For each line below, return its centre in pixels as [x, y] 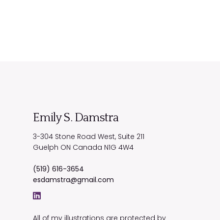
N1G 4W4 [119, 147]
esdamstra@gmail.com [74, 180]
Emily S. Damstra [76, 118]
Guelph [46, 147]
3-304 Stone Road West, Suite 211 [89, 137]
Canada [88, 147]
